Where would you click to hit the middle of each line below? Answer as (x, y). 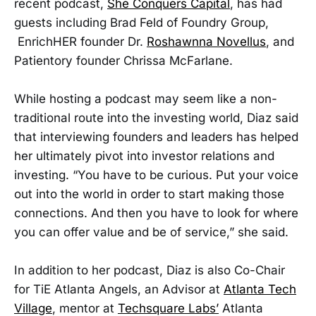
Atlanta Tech (260, 290)
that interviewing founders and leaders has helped (156, 137)
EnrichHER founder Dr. (80, 42)
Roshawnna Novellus (206, 42)
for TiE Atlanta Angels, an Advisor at (119, 290)
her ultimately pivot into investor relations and (144, 156)
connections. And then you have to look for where (156, 213)
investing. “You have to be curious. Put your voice (156, 175)
